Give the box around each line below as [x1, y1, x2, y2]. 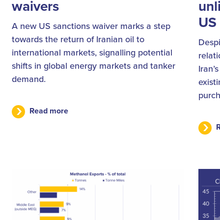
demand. [12, 73, 46, 85]
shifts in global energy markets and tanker [12, 59, 175, 72]
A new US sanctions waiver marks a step [12, 20, 170, 32]
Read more [29, 105, 68, 117]
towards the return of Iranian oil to [12, 33, 144, 46]
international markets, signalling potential [12, 46, 172, 59]
